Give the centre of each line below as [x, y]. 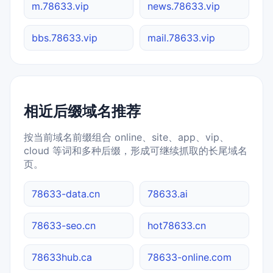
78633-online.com [190, 257]
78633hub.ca [62, 257]
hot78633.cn [177, 225]
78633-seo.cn [64, 225]
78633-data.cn [66, 193]
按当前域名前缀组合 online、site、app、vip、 [126, 137]
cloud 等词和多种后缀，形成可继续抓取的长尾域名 [136, 150]
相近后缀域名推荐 [82, 111]
